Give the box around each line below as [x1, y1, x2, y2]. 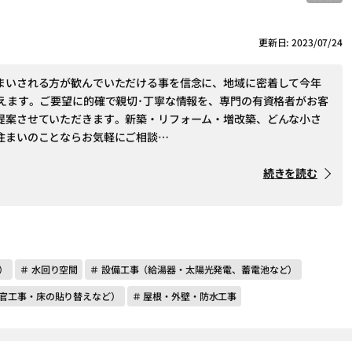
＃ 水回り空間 [20, 262, 79, 276]
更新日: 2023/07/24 [258, 35, 343, 49]
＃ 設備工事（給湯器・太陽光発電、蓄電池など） [90, 262, 298, 276]
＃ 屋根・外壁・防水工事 [131, 289, 237, 302]
